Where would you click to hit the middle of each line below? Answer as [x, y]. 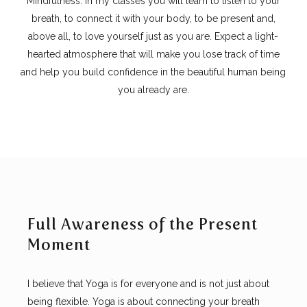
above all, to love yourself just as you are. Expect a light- [153, 36]
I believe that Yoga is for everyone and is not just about [149, 284]
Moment [59, 245]
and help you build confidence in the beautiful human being [153, 72]
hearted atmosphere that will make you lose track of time [153, 54]
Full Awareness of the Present [143, 225]
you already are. [153, 89]
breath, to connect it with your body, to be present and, [153, 18]
